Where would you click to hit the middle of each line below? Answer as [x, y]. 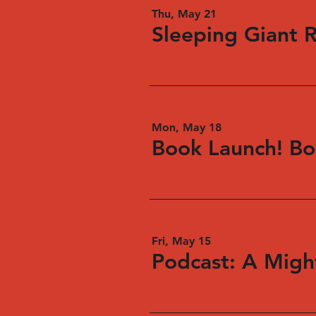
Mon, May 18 [187, 127]
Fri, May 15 [181, 241]
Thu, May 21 [184, 14]
